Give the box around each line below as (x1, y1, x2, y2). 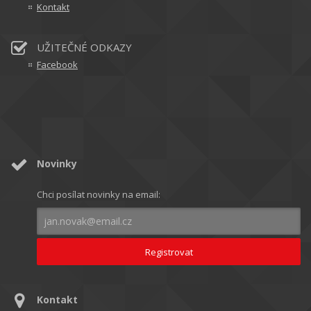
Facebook (37, 58, 78, 71)
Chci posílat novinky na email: (37, 188, 160, 201)
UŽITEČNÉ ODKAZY (37, 40, 132, 54)
